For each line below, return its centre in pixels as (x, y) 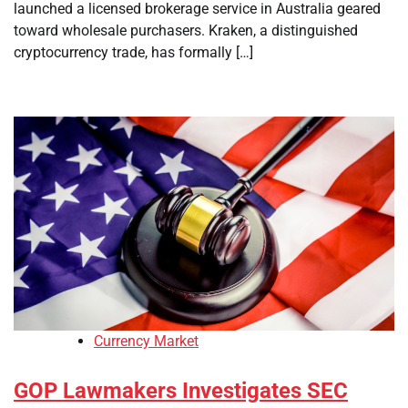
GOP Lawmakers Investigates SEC (181, 391)
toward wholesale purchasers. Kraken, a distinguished (186, 31)
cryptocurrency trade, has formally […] (133, 52)
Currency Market (146, 342)
